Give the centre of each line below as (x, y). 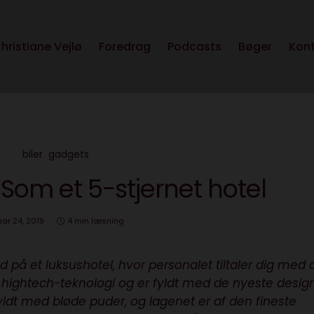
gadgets (69, 155)
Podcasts (194, 47)
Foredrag (125, 47)
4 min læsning (96, 221)
